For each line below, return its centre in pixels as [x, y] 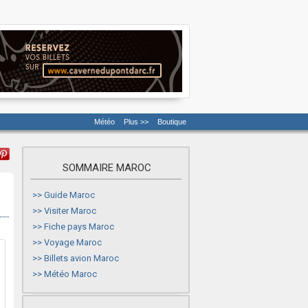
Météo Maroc [70, 274]
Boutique [172, 122]
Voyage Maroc [73, 242]
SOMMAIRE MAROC [107, 168]
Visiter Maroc [70, 211]
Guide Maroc [69, 195]
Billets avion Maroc [81, 258]
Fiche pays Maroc [79, 227]
